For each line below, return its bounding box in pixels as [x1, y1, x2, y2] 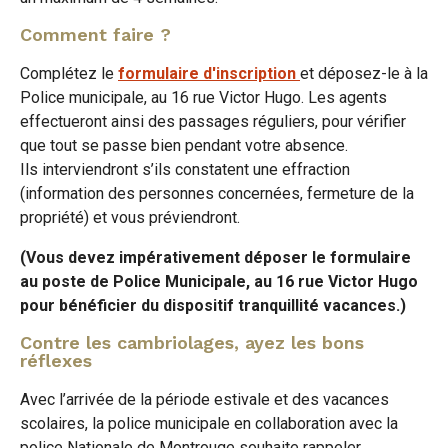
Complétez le [20, 63, 118, 83]
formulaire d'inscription [118, 63, 300, 83]
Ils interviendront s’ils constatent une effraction [20, 159, 350, 179]
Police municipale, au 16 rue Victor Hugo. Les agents [20, 87, 387, 107]
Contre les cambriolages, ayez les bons [20, 331, 364, 353]
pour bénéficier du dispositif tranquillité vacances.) [20, 295, 406, 315]
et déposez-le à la [300, 63, 428, 83]
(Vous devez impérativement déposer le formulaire [20, 247, 411, 267]
